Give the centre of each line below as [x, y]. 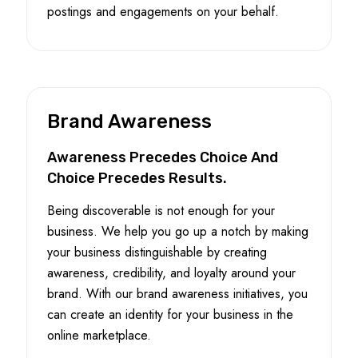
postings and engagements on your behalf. [163, 11]
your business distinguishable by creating [157, 252]
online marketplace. [99, 335]
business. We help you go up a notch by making [178, 231]
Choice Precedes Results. [137, 178]
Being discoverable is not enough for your [161, 210]
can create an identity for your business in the [170, 314]
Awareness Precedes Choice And [163, 157]
